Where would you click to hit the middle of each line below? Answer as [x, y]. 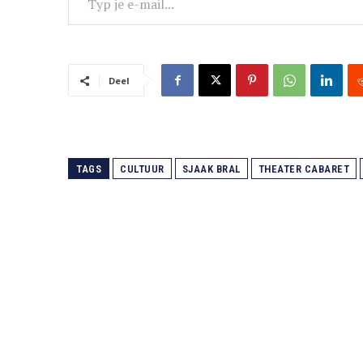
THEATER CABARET [303, 169]
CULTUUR [142, 169]
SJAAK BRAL [211, 169]
